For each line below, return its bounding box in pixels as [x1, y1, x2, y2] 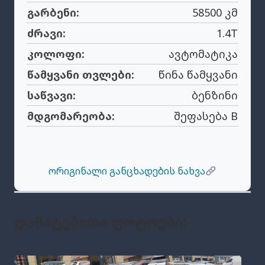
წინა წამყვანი [159, 67, 238, 82]
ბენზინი [192, 88, 238, 103]
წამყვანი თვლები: [27, 67, 134, 82]
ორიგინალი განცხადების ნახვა [49, 164, 206, 178]
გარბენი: [27, 5, 79, 20]
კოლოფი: [27, 47, 85, 62]
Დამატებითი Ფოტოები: [14, 212, 186, 232]
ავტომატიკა [169, 47, 238, 62]
